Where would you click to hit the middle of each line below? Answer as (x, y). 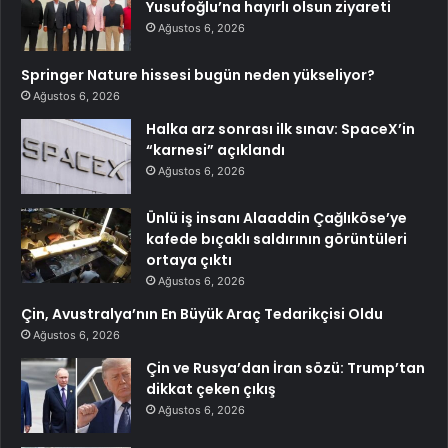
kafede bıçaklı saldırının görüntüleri (276, 238)
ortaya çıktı (189, 259)
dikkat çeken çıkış (211, 388)
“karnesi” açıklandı (215, 149)
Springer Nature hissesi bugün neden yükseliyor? (198, 74)
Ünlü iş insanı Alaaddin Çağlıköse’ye (276, 217)
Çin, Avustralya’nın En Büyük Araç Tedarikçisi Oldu (202, 313)
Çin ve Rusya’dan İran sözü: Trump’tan (285, 367)
